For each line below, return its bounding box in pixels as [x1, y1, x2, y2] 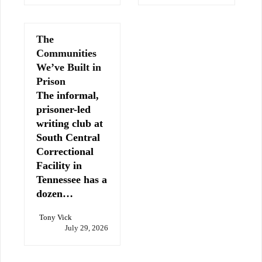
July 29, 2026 [65, 223, 109, 232]
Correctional [36, 145, 94, 157]
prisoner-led [36, 103, 91, 115]
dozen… [36, 187, 73, 199]
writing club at [36, 117, 103, 129]
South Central [36, 131, 100, 143]
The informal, [36, 89, 99, 101]
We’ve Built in [36, 61, 101, 73]
